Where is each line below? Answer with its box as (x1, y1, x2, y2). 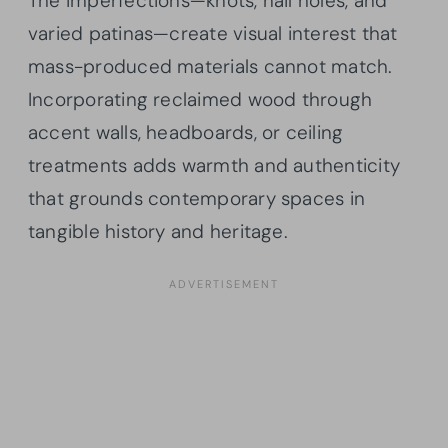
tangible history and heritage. (28, 219, 288, 245)
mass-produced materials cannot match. (28, 54, 393, 80)
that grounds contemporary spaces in (28, 186, 366, 212)
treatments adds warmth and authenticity (28, 153, 400, 179)
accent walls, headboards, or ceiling (28, 120, 344, 146)
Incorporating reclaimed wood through (28, 87, 373, 113)
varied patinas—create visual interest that (28, 21, 398, 47)
